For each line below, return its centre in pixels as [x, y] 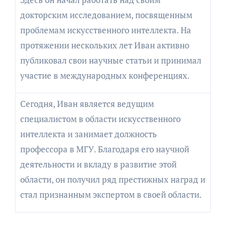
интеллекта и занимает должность [88, 134]
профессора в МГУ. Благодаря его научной [104, 149]
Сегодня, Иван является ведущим [23, 103]
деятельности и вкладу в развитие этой [98, 164]
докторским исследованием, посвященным [106, 15]
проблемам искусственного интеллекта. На [105, 30]
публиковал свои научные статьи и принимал [110, 60]
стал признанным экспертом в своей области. [111, 194]
